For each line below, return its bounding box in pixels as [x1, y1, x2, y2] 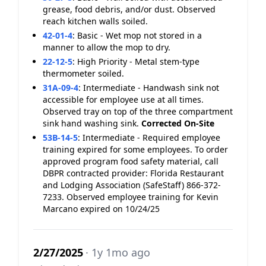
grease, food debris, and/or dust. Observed [43, 4, 216, 15]
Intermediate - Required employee [83, 132, 220, 143]
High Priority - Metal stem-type [77, 56, 199, 67]
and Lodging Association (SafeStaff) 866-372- [43, 179, 221, 191]
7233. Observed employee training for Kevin [43, 191, 218, 202]
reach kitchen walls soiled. [43, 15, 148, 27]
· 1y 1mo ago [85, 245, 150, 259]
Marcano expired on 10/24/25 [43, 203, 160, 214]
